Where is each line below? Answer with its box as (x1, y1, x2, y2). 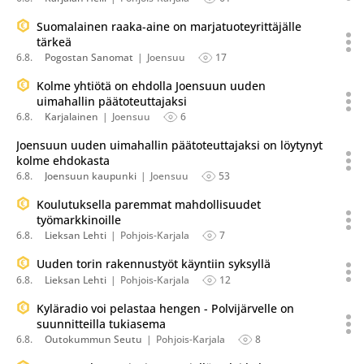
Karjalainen (45, 110, 98, 123)
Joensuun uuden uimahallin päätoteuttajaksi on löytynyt (16, 137, 323, 153)
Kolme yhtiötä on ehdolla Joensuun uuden (37, 78, 266, 93)
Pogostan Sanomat (45, 50, 133, 64)
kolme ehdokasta (16, 153, 110, 168)
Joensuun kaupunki (45, 169, 136, 183)
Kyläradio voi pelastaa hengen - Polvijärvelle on (37, 301, 294, 316)
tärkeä (37, 34, 71, 50)
